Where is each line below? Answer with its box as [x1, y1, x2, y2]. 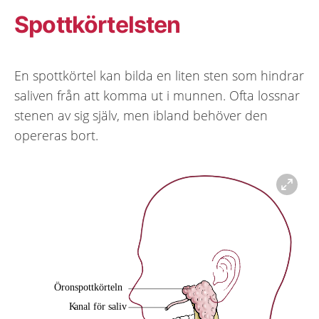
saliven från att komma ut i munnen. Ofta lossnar [14, 87, 300, 104]
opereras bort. [14, 127, 98, 144]
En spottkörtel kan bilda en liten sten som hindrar [14, 67, 304, 84]
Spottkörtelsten [14, 11, 181, 38]
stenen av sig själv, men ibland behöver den [14, 107, 268, 124]
